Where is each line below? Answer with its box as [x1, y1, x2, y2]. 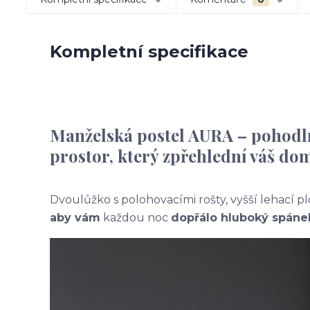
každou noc [100, 211, 171, 224]
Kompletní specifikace [50, 42, 248, 62]
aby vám [50, 211, 100, 224]
